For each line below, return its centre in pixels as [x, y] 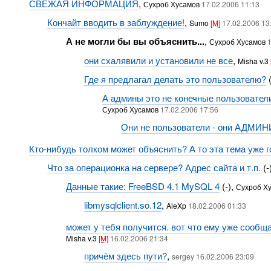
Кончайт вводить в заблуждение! [116, 22]
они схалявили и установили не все [159, 60]
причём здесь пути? [126, 256]
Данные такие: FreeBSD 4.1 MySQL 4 [142, 186]
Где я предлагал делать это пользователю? [175, 79]
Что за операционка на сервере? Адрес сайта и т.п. [154, 167]
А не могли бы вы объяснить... [135, 41]
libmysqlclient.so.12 [123, 205]
